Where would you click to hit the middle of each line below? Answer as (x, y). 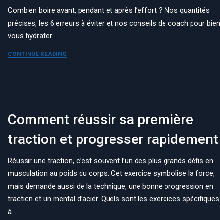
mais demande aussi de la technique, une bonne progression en (111, 186)
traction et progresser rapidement (113, 139)
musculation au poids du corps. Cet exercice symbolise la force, (111, 173)
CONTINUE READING (38, 54)
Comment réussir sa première (101, 119)
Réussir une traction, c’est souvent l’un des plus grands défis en (111, 160)
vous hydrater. (31, 36)
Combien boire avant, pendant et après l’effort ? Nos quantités (109, 10)
